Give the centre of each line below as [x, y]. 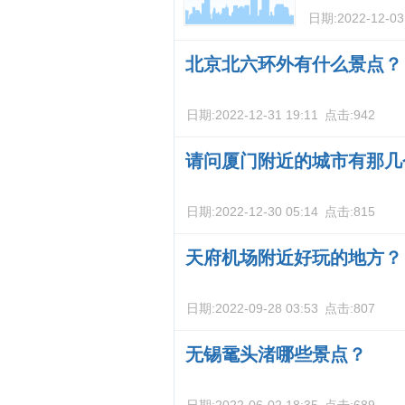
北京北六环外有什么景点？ [294, 64]
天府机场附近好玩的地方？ [294, 258]
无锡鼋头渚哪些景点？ [276, 354]
